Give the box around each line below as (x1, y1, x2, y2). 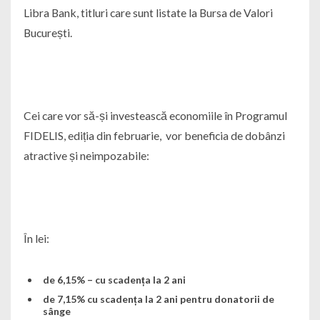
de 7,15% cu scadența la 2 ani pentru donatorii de (43, 293, 275, 306)
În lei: (23, 231, 49, 246)
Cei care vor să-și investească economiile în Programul (23, 109, 287, 123)
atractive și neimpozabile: (23, 149, 149, 163)
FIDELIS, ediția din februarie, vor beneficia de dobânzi (23, 129, 285, 143)
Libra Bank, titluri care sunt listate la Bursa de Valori (23, 6, 273, 20)
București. (23, 26, 72, 40)
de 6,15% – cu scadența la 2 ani (43, 274, 186, 286)
